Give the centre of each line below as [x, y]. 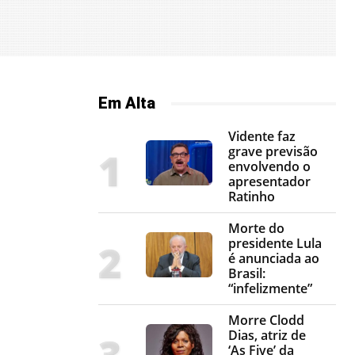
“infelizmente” [270, 289]
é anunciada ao [274, 259]
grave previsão [273, 152]
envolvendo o [269, 167]
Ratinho [252, 197]
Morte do [256, 229]
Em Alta [127, 103]
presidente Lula [275, 244]
